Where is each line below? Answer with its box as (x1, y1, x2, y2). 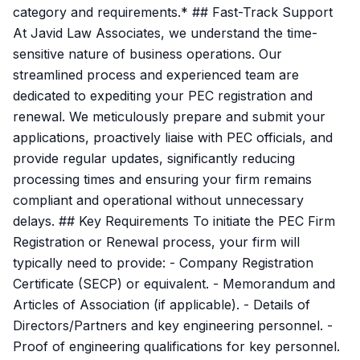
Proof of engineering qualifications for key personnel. (13, 338, 340, 354)
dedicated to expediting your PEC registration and (13, 88, 313, 104)
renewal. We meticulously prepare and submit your (13, 108, 325, 125)
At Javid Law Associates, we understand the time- (13, 25, 317, 41)
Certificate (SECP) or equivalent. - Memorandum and (13, 276, 335, 292)
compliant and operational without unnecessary (13, 192, 304, 208)
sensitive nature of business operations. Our (13, 46, 282, 62)
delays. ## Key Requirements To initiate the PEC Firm (13, 213, 335, 229)
